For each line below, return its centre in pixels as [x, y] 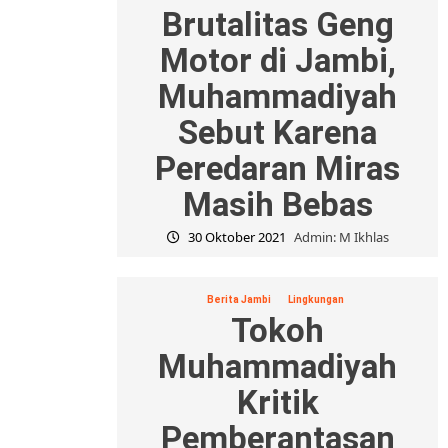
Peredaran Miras [277, 168]
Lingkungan [315, 299]
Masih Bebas [277, 204]
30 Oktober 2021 [236, 236]
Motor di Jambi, [277, 60]
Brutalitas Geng [277, 24]
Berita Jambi [238, 299]
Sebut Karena [277, 132]
